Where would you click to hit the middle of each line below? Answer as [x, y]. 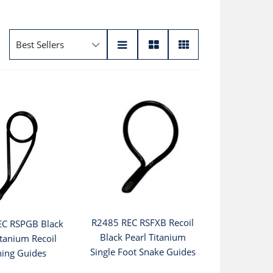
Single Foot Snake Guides [143, 252]
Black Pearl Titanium [143, 237]
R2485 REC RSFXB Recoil [143, 223]
